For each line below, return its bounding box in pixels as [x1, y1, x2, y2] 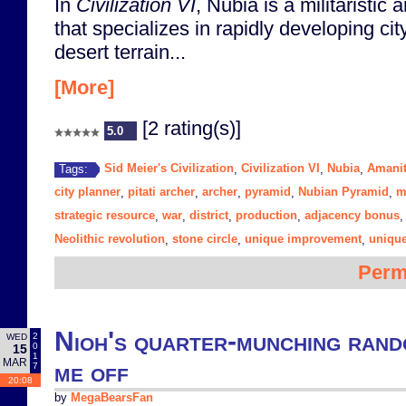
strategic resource [54, 208, 155, 223]
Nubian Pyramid [298, 185, 389, 199]
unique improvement [245, 232, 362, 246]
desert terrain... [54, 40, 186, 63]
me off [54, 357, 129, 388]
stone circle [172, 232, 237, 246]
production [236, 208, 297, 223]
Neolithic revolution [54, 232, 165, 246]
